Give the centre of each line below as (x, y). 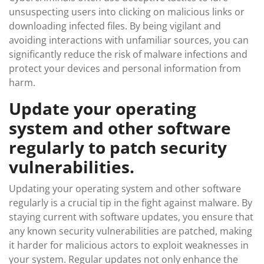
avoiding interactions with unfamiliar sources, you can (129, 40)
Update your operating (103, 108)
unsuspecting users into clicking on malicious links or (127, 11)
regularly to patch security (118, 147)
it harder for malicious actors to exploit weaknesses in (129, 245)
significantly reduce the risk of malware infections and (128, 54)
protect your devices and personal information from (125, 68)
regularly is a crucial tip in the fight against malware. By (131, 202)
